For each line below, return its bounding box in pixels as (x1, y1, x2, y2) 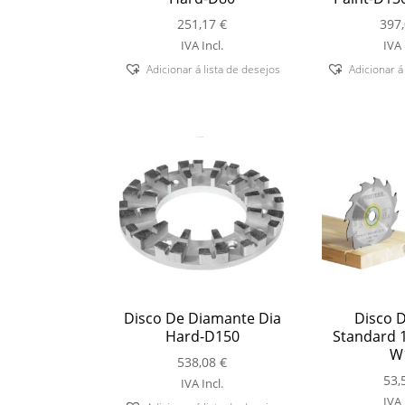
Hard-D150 (165, 326, 240, 347)
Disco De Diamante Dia (123, 308, 281, 329)
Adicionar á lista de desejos (146, 61, 281, 78)
